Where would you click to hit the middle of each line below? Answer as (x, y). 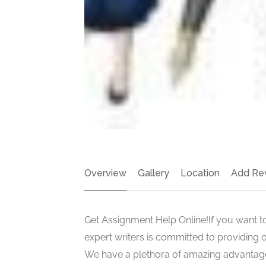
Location (200, 173)
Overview (105, 173)
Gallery (153, 173)
